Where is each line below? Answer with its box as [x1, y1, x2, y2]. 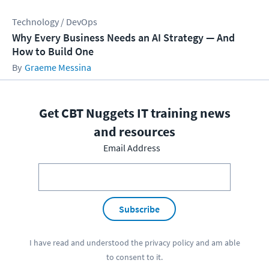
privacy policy [144, 237, 194, 248]
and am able [193, 237, 240, 248]
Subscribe [118, 203, 160, 216]
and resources [94, 123, 175, 141]
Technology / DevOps [12, 16, 97, 28]
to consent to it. [106, 251, 163, 262]
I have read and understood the [29, 237, 145, 248]
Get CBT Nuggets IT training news [38, 104, 231, 122]
